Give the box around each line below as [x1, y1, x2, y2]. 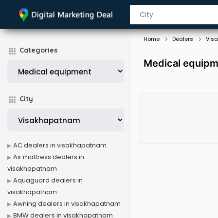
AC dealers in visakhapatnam [13, 141, 107, 150]
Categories [19, 46, 57, 54]
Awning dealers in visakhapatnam [13, 199, 121, 208]
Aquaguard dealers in [13, 176, 83, 185]
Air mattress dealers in [13, 152, 84, 162]
